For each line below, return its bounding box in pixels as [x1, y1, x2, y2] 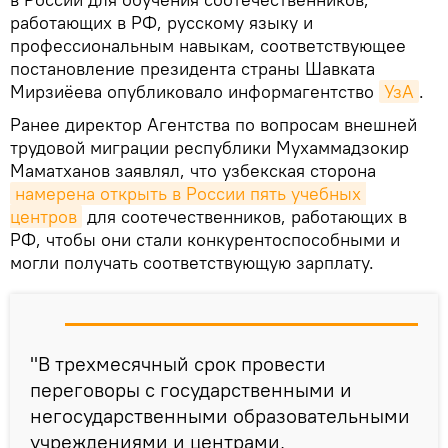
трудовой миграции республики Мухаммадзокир [10, 135, 409, 159]
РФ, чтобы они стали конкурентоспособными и [10, 227, 400, 251]
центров [10, 204, 77, 228]
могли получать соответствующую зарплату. [10, 250, 374, 274]
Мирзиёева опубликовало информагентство [10, 79, 379, 103]
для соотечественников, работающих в [82, 204, 407, 228]
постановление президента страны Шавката [10, 56, 375, 80]
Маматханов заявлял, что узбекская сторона [10, 158, 376, 182]
